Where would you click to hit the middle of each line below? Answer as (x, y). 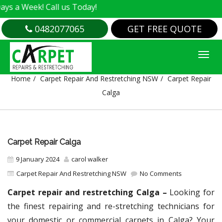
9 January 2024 (38, 159)
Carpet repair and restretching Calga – (89, 192)
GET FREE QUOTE (164, 29)
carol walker (90, 159)
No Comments (160, 173)
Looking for (192, 192)
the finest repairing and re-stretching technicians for (111, 206)
